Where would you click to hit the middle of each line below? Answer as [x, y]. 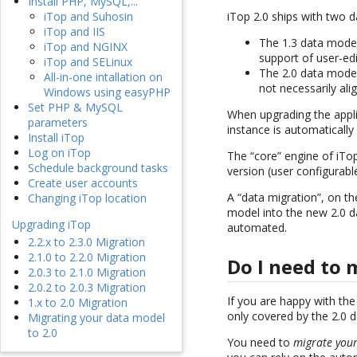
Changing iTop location [87, 198]
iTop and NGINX [86, 47]
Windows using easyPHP [107, 92]
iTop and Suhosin [88, 17]
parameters [58, 123]
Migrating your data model [96, 318]
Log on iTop [59, 153]
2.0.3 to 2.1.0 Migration [87, 273]
